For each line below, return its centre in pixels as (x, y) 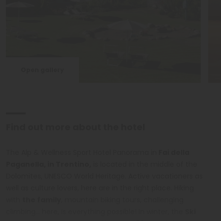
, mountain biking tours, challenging (122, 200)
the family (42, 200)
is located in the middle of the (144, 164)
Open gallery (42, 70)
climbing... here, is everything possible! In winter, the (95, 211)
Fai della (173, 152)
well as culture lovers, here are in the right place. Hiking (100, 188)
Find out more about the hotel (75, 127)
